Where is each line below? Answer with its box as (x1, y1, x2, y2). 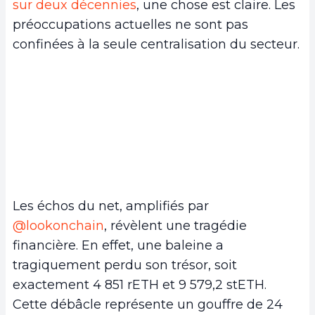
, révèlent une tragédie (104, 218, 247, 234)
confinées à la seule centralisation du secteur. (13, 36, 300, 52)
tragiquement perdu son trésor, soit (13, 257, 237, 274)
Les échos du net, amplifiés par (13, 198, 209, 214)
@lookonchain (13, 218, 104, 234)
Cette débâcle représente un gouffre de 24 (13, 297, 283, 313)
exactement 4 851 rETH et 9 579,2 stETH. (13, 277, 266, 293)
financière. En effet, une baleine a (13, 238, 224, 254)
